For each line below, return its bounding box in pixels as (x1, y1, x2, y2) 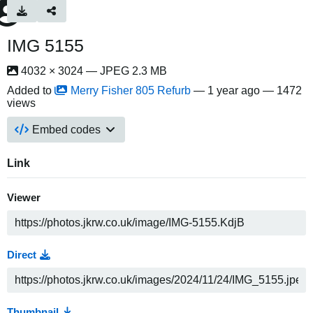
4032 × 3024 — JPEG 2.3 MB (18, 65, 167, 77)
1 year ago (208, 85, 260, 96)
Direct (7, 249, 36, 261)
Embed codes (32, 124, 101, 136)
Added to (7, 85, 54, 96)
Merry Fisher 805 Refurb (71, 85, 191, 96)
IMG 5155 (7, 36, 84, 55)
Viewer (7, 192, 41, 203)
